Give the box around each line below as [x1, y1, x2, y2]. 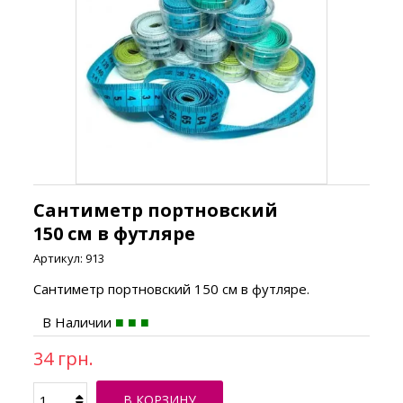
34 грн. [33, 345, 94, 371]
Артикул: [33, 249, 84, 266]
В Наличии [42, 312, 112, 331]
